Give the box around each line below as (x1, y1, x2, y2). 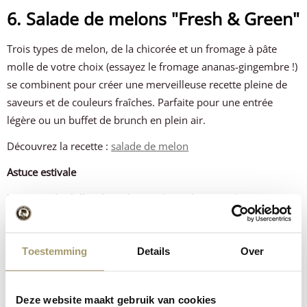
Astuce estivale (7, 165, 77, 179)
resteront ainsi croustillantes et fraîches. (7, 227, 195, 241)
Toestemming (22, 245, 88, 257)
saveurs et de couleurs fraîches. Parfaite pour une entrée (7, 95, 273, 109)
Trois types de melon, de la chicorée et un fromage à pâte (7, 42, 278, 56)
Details (136, 245, 171, 257)
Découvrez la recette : (7, 139, 112, 153)
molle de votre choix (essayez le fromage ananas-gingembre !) (7, 60, 298, 73)
